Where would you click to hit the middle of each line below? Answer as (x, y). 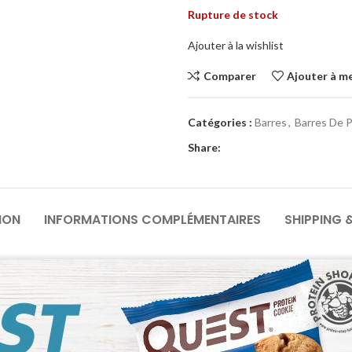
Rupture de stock (233, 15)
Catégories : (220, 122)
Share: (204, 147)
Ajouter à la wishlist (236, 45)
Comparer (229, 75)
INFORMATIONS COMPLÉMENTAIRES (152, 220)
